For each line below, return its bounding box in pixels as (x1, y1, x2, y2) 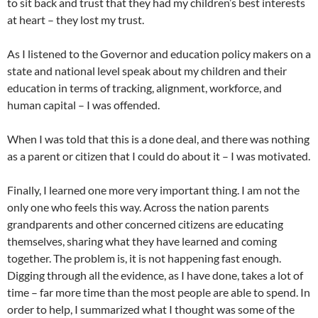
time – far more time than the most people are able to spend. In (7, 285, 310, 300)
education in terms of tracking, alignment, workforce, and (7, 81, 282, 95)
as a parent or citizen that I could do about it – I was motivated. (7, 149, 310, 163)
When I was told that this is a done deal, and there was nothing (7, 132, 309, 146)
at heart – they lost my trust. (7, 13, 144, 27)
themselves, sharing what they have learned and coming (7, 234, 277, 248)
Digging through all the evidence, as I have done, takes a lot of (7, 268, 303, 283)
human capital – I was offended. (7, 98, 160, 112)
